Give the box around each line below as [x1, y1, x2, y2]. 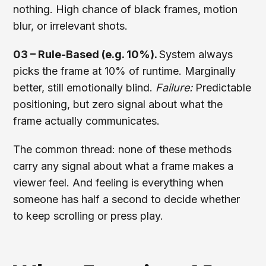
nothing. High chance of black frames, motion [13, 3, 238, 15]
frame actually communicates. [13, 115, 160, 127]
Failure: [156, 81, 196, 94]
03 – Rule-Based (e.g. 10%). [13, 48, 160, 61]
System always [159, 48, 233, 61]
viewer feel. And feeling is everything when [13, 176, 224, 189]
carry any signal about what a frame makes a [13, 160, 234, 172]
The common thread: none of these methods [13, 143, 232, 156]
